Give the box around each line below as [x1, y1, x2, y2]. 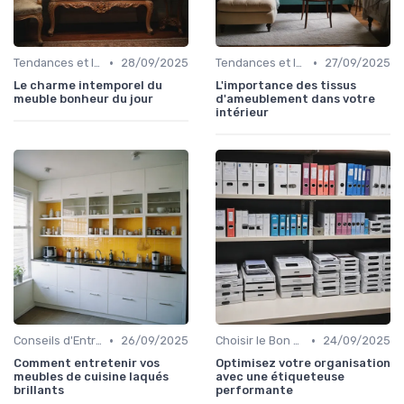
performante [216, 383, 293, 398]
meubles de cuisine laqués [14, 370, 169, 384]
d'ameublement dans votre [216, 92, 375, 106]
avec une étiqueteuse [216, 370, 344, 384]
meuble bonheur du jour [14, 92, 153, 106]
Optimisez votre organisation [216, 356, 390, 371]
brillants [14, 383, 64, 398]
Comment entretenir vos [14, 356, 160, 371]
